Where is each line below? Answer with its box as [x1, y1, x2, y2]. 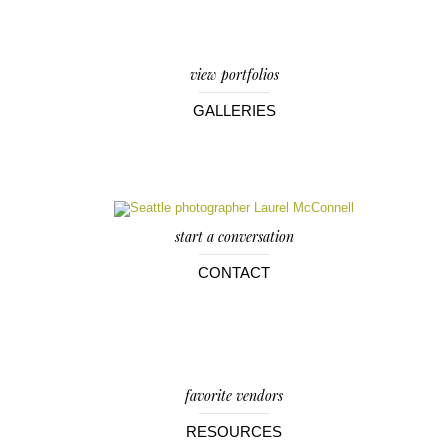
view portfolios [189, 65, 279, 84]
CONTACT [198, 264, 270, 281]
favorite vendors [185, 386, 283, 405]
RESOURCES [186, 423, 282, 440]
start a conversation [174, 227, 294, 246]
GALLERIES [192, 102, 276, 119]
